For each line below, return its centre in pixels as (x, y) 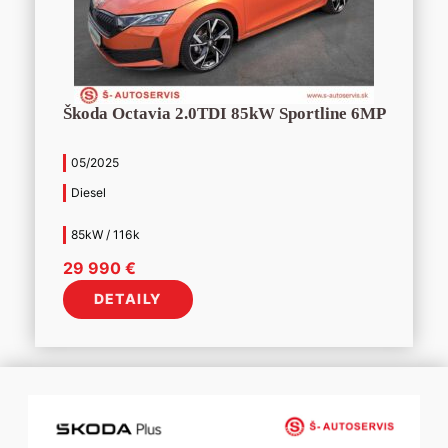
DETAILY (127, 299)
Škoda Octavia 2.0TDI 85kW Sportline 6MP (224, 113)
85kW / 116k (105, 234)
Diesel (88, 192)
